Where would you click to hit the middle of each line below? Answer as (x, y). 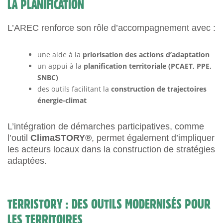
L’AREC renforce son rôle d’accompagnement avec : (111, 28)
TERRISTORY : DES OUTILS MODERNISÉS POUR (109, 204)
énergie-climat (62, 100)
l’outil (19, 138)
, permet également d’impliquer (153, 138)
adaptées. (27, 161)
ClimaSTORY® (61, 138)
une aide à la (60, 55)
